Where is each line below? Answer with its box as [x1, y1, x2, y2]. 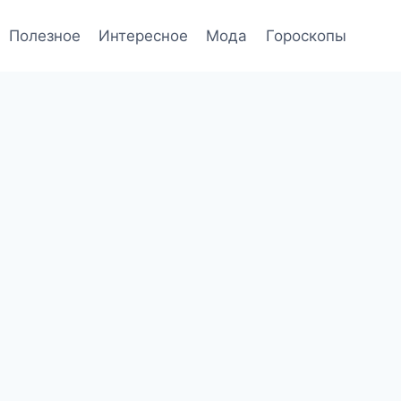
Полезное [8, 26, 81, 45]
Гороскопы [265, 26, 346, 45]
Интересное [98, 26, 189, 45]
